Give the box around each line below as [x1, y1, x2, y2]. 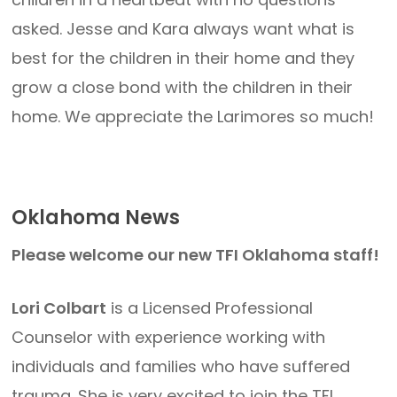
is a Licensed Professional [106, 297, 314, 319]
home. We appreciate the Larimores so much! [12, 105, 375, 128]
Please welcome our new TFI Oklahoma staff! [12, 244, 384, 266]
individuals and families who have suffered [12, 355, 351, 378]
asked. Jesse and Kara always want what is [12, 18, 355, 40]
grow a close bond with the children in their [12, 76, 354, 98]
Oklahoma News [12, 204, 181, 231]
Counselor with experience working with [12, 326, 326, 348]
